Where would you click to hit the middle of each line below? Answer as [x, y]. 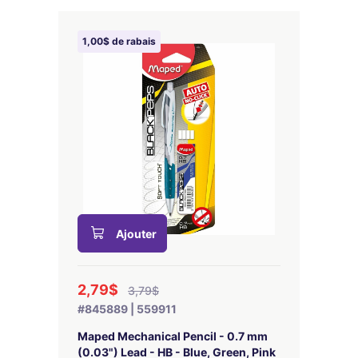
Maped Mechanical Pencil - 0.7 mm [173, 336]
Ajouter [136, 234]
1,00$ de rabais [119, 41]
